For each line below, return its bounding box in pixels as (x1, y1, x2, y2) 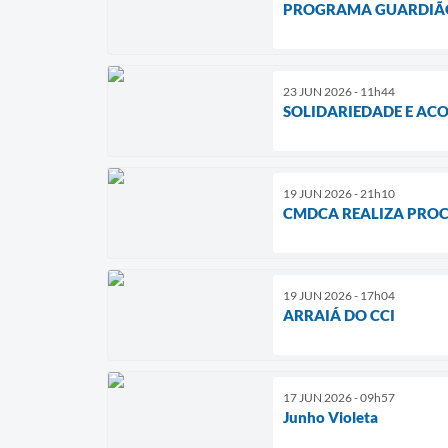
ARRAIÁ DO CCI (283, 305, 395, 324)
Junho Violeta (283, 407, 378, 426)
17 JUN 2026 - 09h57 (283, 389, 395, 405)
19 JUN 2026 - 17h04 (283, 287, 395, 303)
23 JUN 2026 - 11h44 (283, 83, 395, 99)
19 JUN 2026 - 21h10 (283, 185, 395, 201)
